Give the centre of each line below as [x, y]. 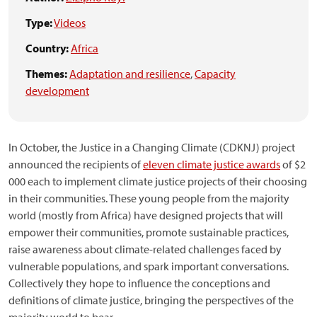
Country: [47, 48]
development [57, 91]
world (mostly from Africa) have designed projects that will [146, 215]
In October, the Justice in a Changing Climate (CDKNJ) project [152, 147]
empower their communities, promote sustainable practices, [149, 232]
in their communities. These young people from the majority [149, 198]
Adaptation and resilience [130, 74]
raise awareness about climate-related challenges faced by [145, 249]
